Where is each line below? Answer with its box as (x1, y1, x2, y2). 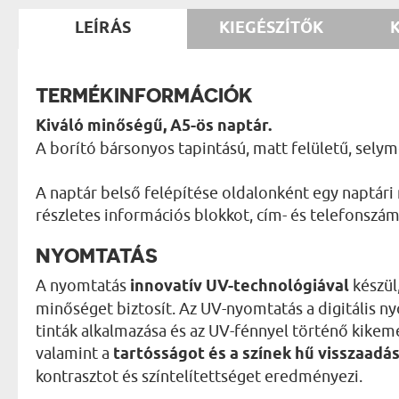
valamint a (36, 343, 113, 363)
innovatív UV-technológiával (130, 275, 349, 297)
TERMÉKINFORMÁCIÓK (36, 82, 253, 107)
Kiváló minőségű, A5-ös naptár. (36, 115, 272, 137)
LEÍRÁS (75, 17, 131, 39)
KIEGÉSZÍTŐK (219, 17, 323, 39)
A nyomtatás (36, 275, 130, 296)
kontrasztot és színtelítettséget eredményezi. (36, 366, 362, 387)
